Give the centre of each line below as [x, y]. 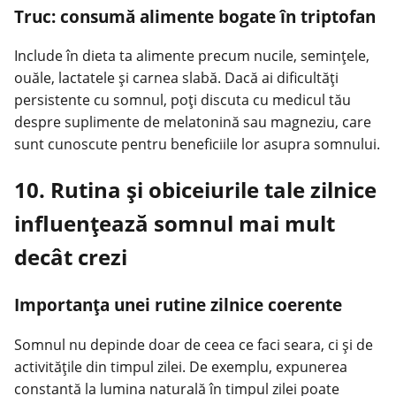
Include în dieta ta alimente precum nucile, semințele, [192, 56]
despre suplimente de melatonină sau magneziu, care [193, 122]
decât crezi [71, 257]
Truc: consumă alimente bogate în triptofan [195, 16]
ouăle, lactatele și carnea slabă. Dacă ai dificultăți [176, 78]
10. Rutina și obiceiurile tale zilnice [195, 190]
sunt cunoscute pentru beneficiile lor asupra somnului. [197, 145]
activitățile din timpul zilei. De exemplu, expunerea [181, 366]
